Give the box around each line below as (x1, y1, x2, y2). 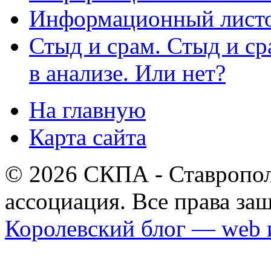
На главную (29, 96, 146, 123)
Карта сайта (29, 123, 146, 150)
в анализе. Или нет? (29, 59, 226, 86)
